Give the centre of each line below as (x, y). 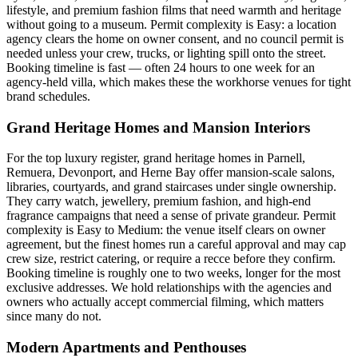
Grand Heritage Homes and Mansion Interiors (158, 127)
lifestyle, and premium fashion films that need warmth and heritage (174, 10)
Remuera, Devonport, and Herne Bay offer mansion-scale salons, (171, 173)
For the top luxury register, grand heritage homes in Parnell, (156, 158)
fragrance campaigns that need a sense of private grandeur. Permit (171, 216)
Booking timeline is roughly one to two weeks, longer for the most (173, 273)
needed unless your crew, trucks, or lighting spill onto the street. (166, 53)
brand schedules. (48, 96)
